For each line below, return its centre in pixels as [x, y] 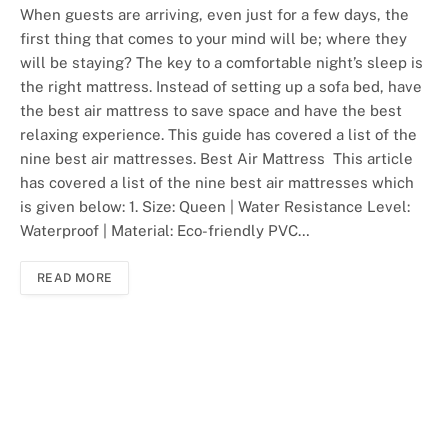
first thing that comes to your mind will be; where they [213, 39]
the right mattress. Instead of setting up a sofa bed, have [221, 87]
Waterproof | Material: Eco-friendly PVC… [165, 231]
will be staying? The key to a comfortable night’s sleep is [221, 63]
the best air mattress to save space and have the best [211, 111]
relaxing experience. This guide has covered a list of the [218, 135]
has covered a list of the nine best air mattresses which [217, 183]
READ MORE [75, 278]
